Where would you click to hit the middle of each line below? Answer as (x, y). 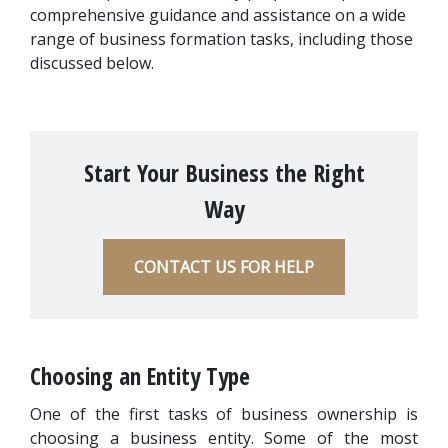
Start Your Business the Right (224, 172)
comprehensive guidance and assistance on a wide (218, 15)
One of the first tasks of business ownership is (224, 414)
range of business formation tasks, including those (221, 39)
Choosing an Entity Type (140, 376)
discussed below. (92, 63)
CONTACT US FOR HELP (224, 267)
